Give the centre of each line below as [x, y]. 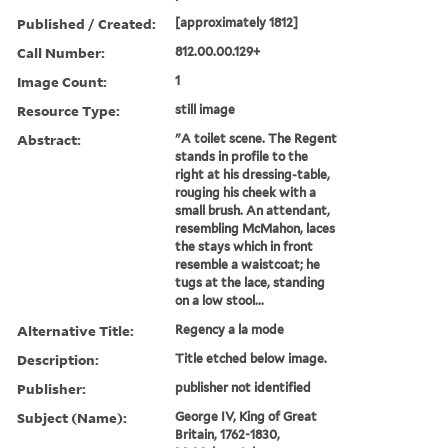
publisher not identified [243, 387]
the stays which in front [244, 246]
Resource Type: [68, 110]
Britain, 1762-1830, [228, 434]
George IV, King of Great [246, 416]
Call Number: [61, 52]
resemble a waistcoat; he [248, 264]
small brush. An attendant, [253, 210]
